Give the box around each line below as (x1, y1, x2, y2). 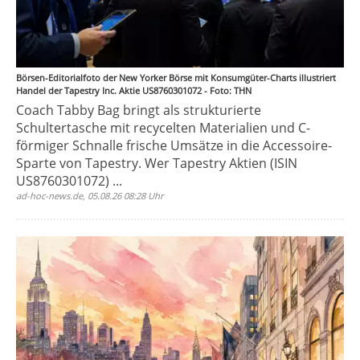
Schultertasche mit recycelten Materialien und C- (16, 119, 310, 137)
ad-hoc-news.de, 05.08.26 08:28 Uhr (16, 190, 164, 202)
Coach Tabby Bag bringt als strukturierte (16, 101, 261, 119)
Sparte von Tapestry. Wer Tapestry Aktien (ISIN (16, 154, 297, 172)
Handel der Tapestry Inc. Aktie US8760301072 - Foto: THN (16, 84, 252, 96)
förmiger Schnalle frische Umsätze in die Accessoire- (16, 137, 332, 154)
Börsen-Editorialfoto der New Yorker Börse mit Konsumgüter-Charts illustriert (16, 72, 336, 84)
